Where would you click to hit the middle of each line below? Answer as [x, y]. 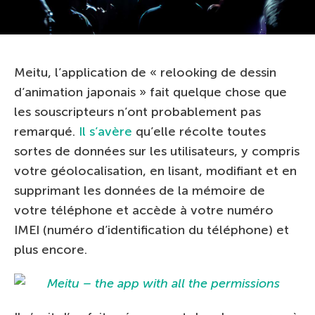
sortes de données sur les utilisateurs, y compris [157, 151]
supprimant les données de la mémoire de [140, 191]
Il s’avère [105, 131]
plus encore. [51, 250]
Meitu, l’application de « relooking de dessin [145, 72]
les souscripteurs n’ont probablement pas [137, 112]
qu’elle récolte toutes [199, 131]
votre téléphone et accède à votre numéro [144, 210]
